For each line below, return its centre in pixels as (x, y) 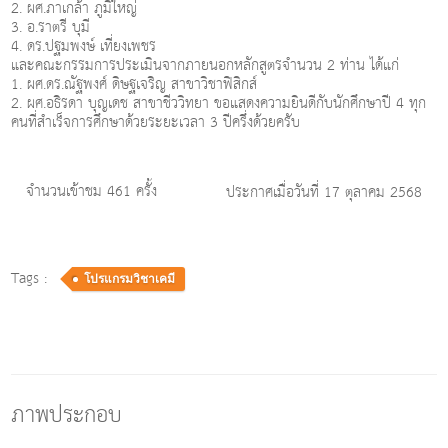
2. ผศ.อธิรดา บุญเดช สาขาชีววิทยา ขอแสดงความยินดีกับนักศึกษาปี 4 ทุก (219, 103)
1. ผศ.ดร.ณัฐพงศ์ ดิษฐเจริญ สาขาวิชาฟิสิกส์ (134, 84)
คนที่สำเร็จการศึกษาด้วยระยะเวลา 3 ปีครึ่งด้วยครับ (156, 122)
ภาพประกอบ (67, 415)
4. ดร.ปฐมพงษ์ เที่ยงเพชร (84, 46)
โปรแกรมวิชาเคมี (130, 279)
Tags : (42, 278)
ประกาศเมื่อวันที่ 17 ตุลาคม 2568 (323, 192)
